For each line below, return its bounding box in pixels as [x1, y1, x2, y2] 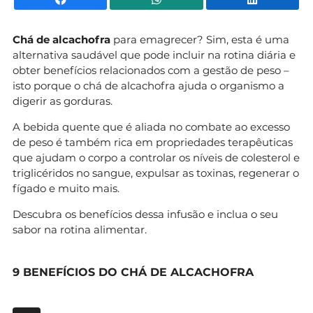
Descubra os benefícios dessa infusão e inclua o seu [13, 207, 278, 221]
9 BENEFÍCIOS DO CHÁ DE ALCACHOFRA [13, 265, 254, 279]
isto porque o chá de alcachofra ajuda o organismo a [13, 78, 284, 92]
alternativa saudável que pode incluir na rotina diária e [13, 48, 296, 61]
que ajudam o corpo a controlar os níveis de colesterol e [13, 150, 300, 164]
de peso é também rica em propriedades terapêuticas [13, 135, 293, 149]
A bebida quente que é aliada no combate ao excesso [13, 119, 290, 133]
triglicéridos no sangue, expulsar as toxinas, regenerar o [13, 166, 299, 180]
